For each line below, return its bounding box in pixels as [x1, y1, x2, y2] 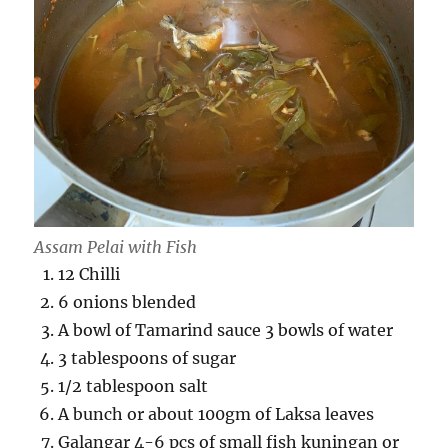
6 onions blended [58, 292, 197, 313]
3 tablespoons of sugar [58, 348, 237, 369]
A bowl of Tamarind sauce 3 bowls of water [58, 320, 394, 341]
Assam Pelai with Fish [34, 237, 198, 258]
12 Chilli [58, 264, 121, 285]
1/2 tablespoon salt [58, 376, 209, 397]
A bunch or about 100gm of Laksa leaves [58, 404, 375, 425]
